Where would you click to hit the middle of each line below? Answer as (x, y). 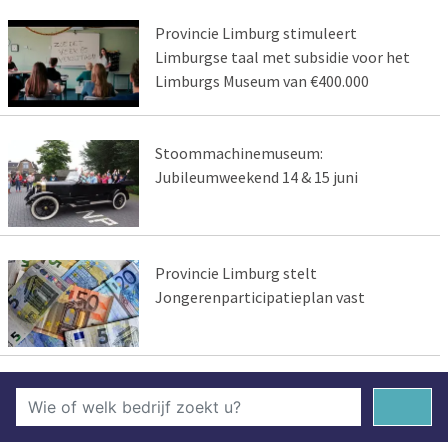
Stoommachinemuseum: (238, 152)
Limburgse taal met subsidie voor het (282, 57)
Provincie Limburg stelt (235, 272)
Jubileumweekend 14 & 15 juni (256, 176)
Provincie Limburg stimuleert (255, 33)
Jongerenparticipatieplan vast (259, 296)
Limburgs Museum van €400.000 (261, 81)
